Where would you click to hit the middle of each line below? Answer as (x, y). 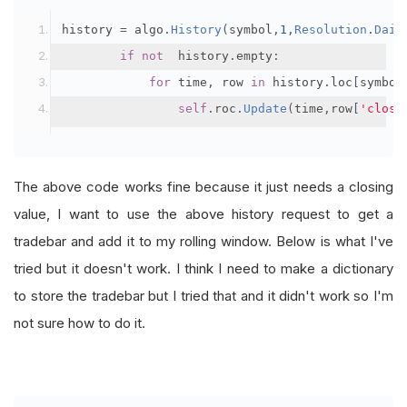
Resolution (331, 30)
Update (265, 109)
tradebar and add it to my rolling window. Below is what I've (203, 241)
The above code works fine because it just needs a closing (203, 186)
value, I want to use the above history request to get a (203, 213)
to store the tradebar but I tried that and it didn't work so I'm (203, 295)
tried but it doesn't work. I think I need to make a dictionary (203, 268)
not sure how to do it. (79, 323)
